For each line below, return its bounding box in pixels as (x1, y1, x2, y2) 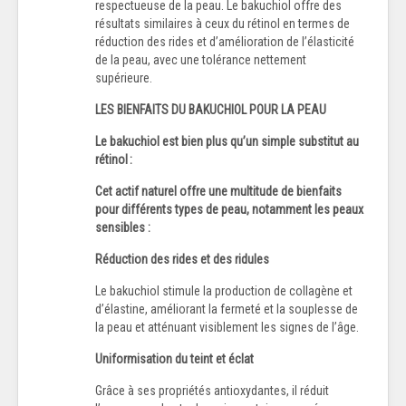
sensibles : (95, 219, 150, 235)
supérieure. (95, 70, 152, 85)
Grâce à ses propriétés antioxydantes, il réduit (95, 382, 329, 398)
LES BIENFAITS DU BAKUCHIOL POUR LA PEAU (95, 101, 326, 117)
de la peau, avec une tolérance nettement (95, 52, 306, 67)
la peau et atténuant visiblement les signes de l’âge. (95, 319, 359, 334)
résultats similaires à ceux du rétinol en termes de (95, 15, 350, 31)
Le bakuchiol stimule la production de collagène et (95, 283, 353, 298)
